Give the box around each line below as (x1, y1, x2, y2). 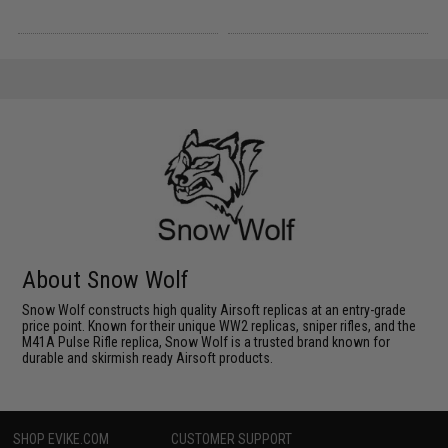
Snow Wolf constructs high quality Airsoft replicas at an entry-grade (22, 302, 407, 318)
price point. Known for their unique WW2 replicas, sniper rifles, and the (22, 318, 417, 334)
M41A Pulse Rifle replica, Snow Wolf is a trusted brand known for (22, 334, 391, 350)
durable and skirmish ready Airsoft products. (22, 350, 274, 366)
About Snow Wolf (22, 266, 190, 294)
